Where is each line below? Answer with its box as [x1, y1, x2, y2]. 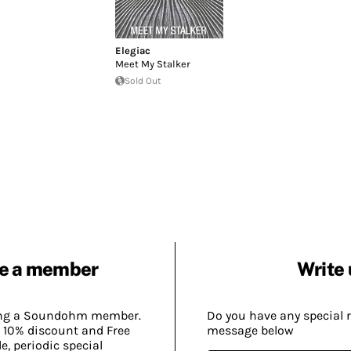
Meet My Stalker [114, 57, 190, 70]
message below [207, 322, 294, 338]
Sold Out [124, 74, 161, 86]
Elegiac [114, 44, 150, 56]
